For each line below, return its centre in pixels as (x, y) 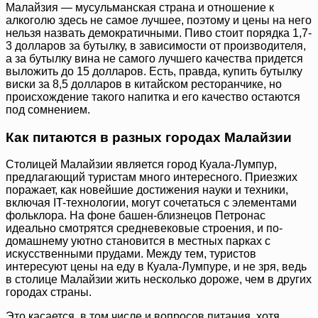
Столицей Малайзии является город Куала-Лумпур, (141, 165)
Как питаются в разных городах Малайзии (149, 137)
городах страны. (49, 292)
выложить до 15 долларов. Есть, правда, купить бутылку (154, 71)
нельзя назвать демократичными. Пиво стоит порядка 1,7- (159, 33)
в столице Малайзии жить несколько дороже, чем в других (159, 280)
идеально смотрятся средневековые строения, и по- (144, 229)
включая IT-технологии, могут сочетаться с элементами (151, 203)
